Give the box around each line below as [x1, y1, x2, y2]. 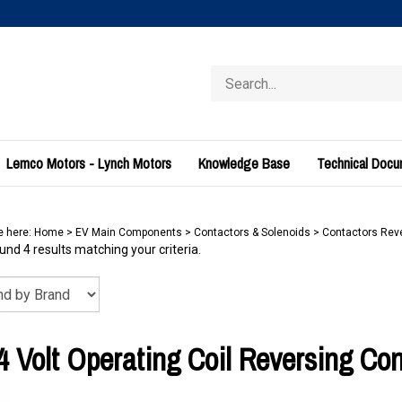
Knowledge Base [198, 153, 290, 173]
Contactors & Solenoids [193, 226, 310, 239]
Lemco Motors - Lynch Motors [6, 153, 171, 173]
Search [210, 66, 250, 81]
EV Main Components [74, 226, 182, 239]
